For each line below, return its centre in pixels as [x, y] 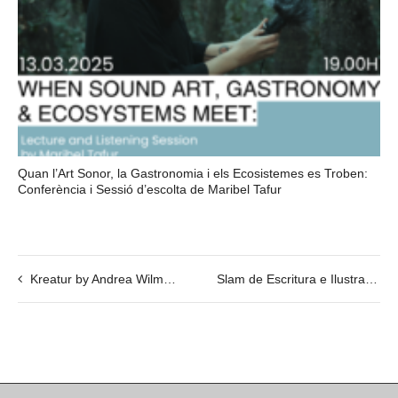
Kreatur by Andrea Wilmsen [97, 279]
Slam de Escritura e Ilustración [372, 279]
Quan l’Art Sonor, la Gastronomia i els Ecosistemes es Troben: [193, 173]
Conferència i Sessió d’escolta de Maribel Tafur [150, 189]
